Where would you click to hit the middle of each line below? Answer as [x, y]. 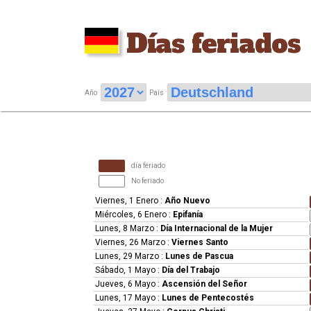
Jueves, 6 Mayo [126, 284]
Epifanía [188, 215]
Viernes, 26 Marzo [131, 242]
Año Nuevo [188, 201]
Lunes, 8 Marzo [125, 228]
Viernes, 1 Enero [127, 201]
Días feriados [213, 44]
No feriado [148, 181]
